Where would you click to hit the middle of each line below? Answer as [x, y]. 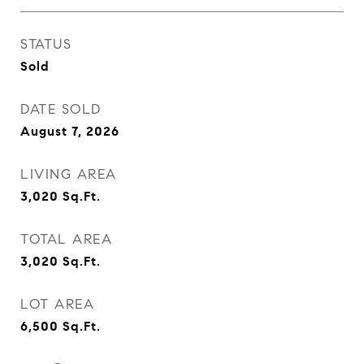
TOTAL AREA [66, 239]
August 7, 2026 [70, 131]
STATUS [46, 44]
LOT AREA [57, 304]
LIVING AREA [69, 174]
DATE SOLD [61, 109]
